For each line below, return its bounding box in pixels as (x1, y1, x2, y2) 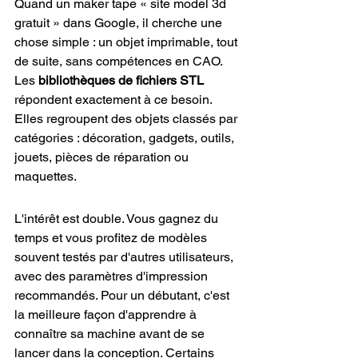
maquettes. (14, 169, 77, 184)
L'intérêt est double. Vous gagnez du (14, 211, 221, 226)
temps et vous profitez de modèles (14, 230, 210, 245)
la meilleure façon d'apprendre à (14, 307, 200, 322)
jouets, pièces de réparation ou (14, 149, 192, 165)
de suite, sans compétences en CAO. (14, 54, 225, 69)
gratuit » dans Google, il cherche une (14, 15, 225, 30)
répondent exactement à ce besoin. (14, 92, 215, 107)
